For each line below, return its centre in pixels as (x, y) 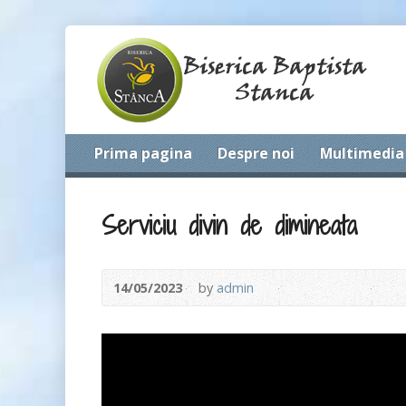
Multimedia (362, 153)
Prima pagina (143, 153)
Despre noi (256, 153)
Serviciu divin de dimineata (229, 225)
